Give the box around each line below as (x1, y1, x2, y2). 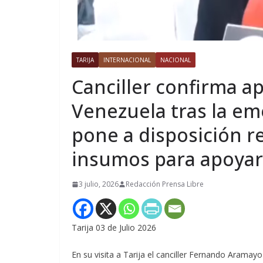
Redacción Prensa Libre (126, 179, 204, 190)
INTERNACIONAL (103, 56, 151, 65)
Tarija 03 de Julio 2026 (72, 222, 156, 234)
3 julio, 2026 (79, 179, 119, 190)
